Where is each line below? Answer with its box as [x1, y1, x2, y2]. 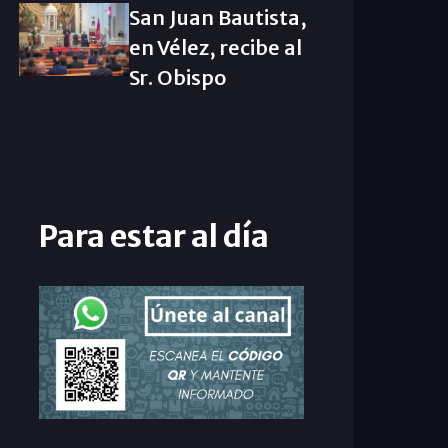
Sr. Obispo [128, 65, 226, 90]
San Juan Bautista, [128, 5, 307, 30]
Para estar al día [38, 217, 269, 255]
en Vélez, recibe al [128, 35, 302, 60]
